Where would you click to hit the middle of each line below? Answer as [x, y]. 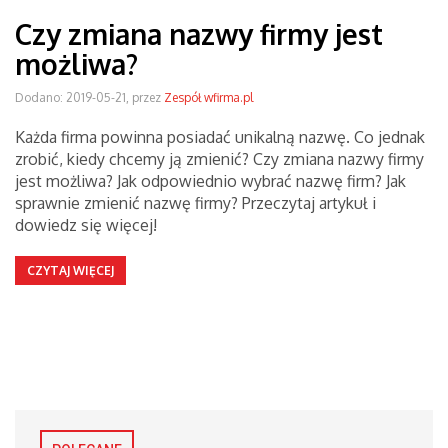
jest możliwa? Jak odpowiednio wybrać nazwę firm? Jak [210, 181]
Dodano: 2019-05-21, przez [89, 97]
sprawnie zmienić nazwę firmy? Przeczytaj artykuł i [195, 203]
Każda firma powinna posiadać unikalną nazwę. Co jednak [220, 137]
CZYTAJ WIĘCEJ [70, 270]
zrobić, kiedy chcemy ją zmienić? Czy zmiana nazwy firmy [219, 159]
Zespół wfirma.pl [208, 97]
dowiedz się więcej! [86, 225]
